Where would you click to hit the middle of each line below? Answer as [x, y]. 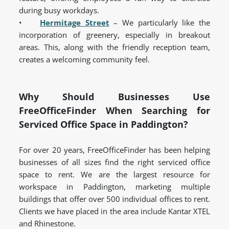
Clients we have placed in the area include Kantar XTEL [114, 211]
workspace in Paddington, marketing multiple [114, 187]
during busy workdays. [59, 10]
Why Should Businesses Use [114, 97]
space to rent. [50, 175]
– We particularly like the [162, 23]
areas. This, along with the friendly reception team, [114, 47]
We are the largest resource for [145, 175]
